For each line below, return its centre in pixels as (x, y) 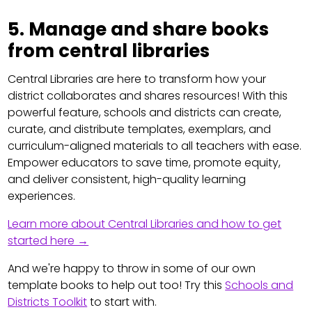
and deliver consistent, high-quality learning (127, 180)
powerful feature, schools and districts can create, (145, 113)
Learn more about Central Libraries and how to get (145, 224)
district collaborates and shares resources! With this (148, 96)
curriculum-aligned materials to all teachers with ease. (155, 146)
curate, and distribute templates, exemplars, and (140, 130)
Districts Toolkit (48, 302)
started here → (48, 241)
